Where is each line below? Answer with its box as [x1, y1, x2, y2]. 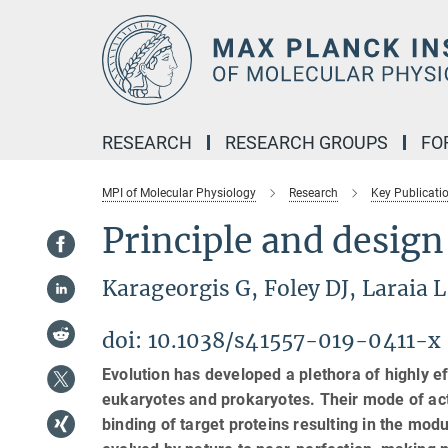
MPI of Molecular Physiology [102, 186, 256, 200]
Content [5, 36, 60, 55]
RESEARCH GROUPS [225, 132, 388, 153]
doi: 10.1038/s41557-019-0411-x [102, 327, 441, 354]
